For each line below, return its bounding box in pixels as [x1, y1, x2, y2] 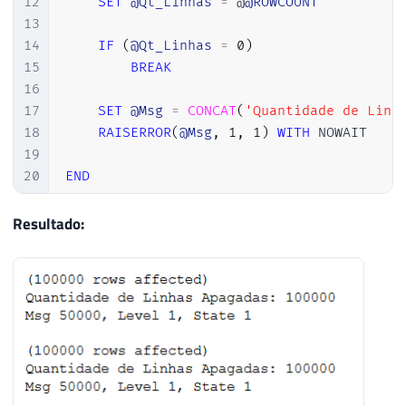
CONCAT [187, 102, 237, 121]
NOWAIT [309, 124, 367, 142]
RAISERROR [97, 124, 171, 142]
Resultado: [13, 211, 84, 236]
